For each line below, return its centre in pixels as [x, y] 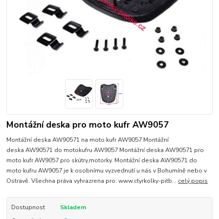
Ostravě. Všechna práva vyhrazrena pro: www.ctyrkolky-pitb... [92, 181]
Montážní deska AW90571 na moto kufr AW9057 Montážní [88, 140]
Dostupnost [28, 207]
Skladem [73, 207]
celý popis [193, 181]
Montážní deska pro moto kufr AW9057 [88, 124]
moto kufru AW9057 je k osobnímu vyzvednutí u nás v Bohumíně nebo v [107, 170]
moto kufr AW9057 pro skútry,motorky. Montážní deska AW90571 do [102, 160]
